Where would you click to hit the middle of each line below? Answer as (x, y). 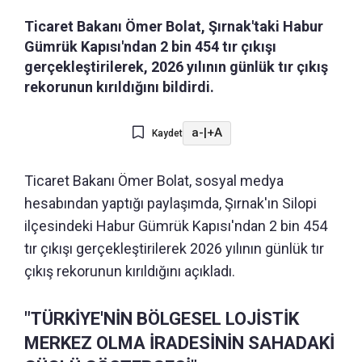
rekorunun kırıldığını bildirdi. (119, 86)
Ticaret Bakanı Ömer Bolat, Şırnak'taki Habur (174, 26)
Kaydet (167, 133)
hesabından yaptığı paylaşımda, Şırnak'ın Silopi (170, 203)
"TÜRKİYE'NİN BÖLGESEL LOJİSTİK (162, 318)
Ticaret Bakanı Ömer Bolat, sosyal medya (154, 180)
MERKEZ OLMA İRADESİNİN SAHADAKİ (179, 343)
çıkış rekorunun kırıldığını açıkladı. (130, 271)
